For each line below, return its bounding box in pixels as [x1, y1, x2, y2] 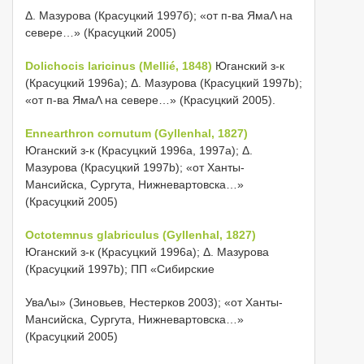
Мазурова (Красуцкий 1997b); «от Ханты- [25, 161, 245, 174]
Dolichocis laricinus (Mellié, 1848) [25, 59, 212, 72]
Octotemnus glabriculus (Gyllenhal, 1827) [25, 228, 256, 241]
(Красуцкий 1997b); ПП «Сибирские [25, 262, 214, 275]
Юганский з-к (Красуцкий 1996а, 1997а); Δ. [25, 144, 253, 157]
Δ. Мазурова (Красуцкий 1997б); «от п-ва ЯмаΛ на [25, 9, 292, 22]
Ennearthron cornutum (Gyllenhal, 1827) [25, 127, 248, 140]
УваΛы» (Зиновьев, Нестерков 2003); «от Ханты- [25, 296, 283, 309]
